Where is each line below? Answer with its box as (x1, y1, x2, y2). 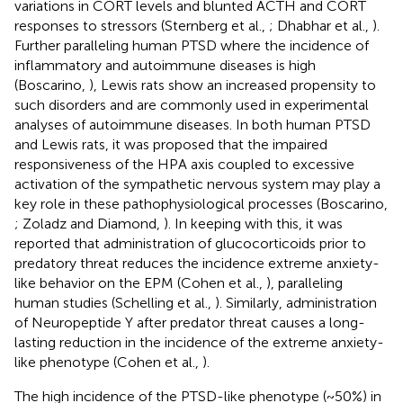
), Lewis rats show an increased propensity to (89, 76, 376, 94)
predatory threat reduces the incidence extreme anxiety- (14, 254, 380, 272)
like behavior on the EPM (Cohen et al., (14, 273, 266, 291)
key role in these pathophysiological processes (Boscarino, (14, 194, 388, 212)
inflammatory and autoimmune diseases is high (14, 56, 316, 74)
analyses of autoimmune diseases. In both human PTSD (14, 115, 371, 133)
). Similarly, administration (215, 293, 377, 311)
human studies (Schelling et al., (14, 293, 215, 311)
